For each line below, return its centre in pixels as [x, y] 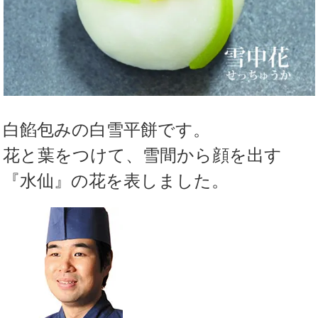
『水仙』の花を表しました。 [116, 181]
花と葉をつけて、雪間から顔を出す [143, 155]
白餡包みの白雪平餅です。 [107, 130]
